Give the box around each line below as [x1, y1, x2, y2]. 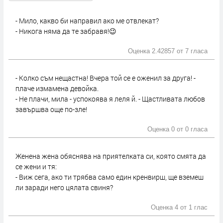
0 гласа [185, 126, 208, 133]
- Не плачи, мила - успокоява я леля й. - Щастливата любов [15, 94, 205, 104]
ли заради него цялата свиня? [15, 183, 113, 193]
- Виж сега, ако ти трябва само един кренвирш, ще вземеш [15, 172, 204, 182]
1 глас [189, 204, 208, 212]
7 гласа [185, 48, 208, 55]
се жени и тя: [15, 162, 57, 172]
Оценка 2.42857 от [128, 48, 185, 55]
